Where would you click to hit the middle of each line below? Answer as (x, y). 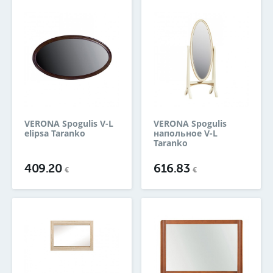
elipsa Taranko (55, 133)
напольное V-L (186, 133)
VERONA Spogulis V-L (69, 124)
